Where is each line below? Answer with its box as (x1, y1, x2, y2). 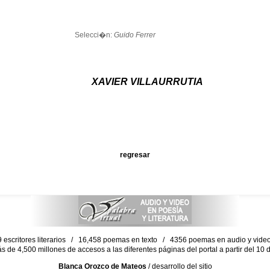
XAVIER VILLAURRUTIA (91, 77, 203, 87)
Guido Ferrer (113, 31, 155, 39)
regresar (120, 151, 150, 159)
